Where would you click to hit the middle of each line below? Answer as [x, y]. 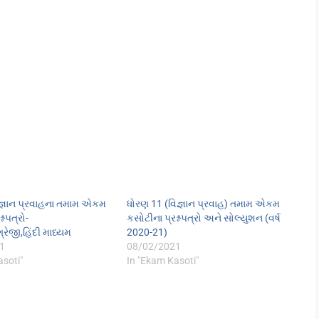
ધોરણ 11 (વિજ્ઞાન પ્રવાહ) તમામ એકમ [204, 204]
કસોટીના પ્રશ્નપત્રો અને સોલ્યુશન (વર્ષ [204, 218]
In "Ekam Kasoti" [163, 261]
